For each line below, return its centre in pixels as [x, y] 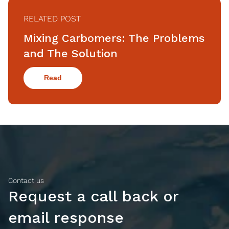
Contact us [26, 181]
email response [66, 218]
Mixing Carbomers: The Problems [114, 38]
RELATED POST [52, 19]
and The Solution [71, 54]
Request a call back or [93, 196]
